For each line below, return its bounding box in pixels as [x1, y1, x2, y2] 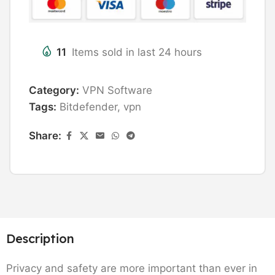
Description [6, 230, 74, 246]
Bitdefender [60, 100, 117, 113]
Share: [29, 129, 61, 142]
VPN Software [82, 83, 152, 96]
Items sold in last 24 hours [72, 45, 202, 58]
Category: [29, 83, 79, 96]
